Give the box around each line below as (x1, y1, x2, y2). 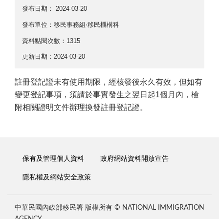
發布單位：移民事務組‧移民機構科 (22, 21, 119, 28)
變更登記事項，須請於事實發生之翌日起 (15, 90, 155, 99)
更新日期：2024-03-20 (22, 53, 85, 61)
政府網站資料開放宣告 (100, 155, 169, 163)
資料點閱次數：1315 (22, 37, 80, 44)
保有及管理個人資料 (22, 155, 85, 163)
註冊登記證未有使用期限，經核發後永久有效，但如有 (15, 77, 202, 86)
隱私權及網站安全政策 (22, 174, 91, 181)
